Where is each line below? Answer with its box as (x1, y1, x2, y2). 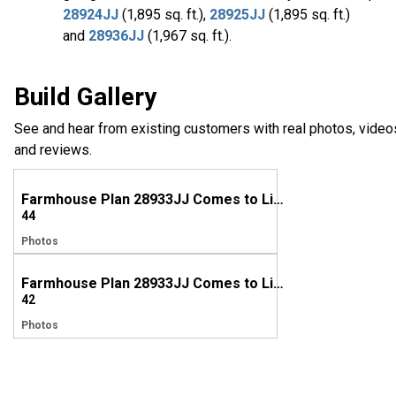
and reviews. (14, 141, 92, 159)
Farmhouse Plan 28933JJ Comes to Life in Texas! (273, 191, 284, 209)
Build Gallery (14, 82, 156, 112)
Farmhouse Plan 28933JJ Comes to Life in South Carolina (273, 275, 284, 293)
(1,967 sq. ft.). (144, 27, 232, 45)
